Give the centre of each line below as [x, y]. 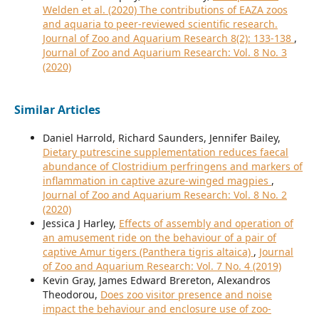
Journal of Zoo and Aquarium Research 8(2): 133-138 [168, 38]
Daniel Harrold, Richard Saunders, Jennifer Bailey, [161, 138]
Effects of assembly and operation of [206, 224]
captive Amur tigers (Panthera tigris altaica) [148, 252]
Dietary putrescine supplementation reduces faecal [165, 152]
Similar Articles [57, 110]
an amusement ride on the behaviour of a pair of [159, 238]
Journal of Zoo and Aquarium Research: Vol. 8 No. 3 [164, 53]
